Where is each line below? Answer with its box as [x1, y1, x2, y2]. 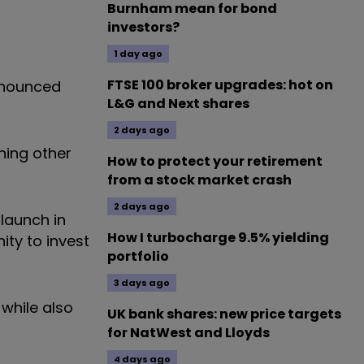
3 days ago [114, 276, 170, 289]
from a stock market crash [107, 171, 292, 189]
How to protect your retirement [107, 152, 323, 171]
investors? [107, 18, 180, 37]
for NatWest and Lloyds [107, 323, 270, 342]
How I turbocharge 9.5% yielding [107, 228, 329, 247]
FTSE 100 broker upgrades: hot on [107, 76, 333, 94]
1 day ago [114, 47, 162, 60]
